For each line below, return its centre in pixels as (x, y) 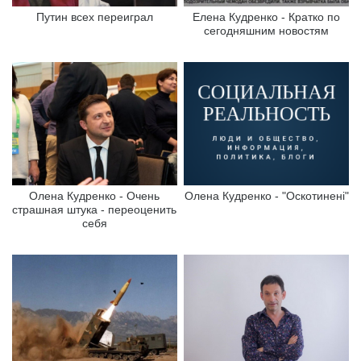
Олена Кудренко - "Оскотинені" (266, 196)
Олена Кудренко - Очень (95, 196)
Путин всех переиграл (94, 17)
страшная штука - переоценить (95, 210)
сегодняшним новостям (267, 30)
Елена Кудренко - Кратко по (267, 17)
